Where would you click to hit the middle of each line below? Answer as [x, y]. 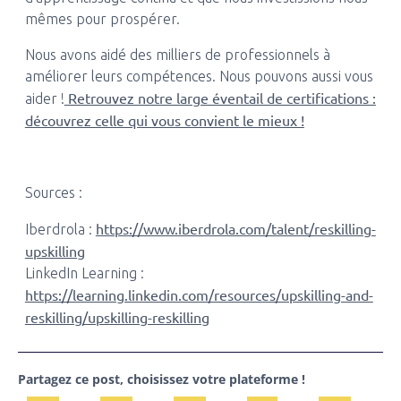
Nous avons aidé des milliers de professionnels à [177, 55]
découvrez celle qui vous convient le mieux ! [164, 120]
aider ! [44, 98]
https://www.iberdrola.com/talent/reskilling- [235, 228]
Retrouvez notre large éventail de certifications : [220, 98]
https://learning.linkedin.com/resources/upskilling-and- [199, 294]
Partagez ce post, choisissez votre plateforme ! [162, 379]
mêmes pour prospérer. [102, 19]
